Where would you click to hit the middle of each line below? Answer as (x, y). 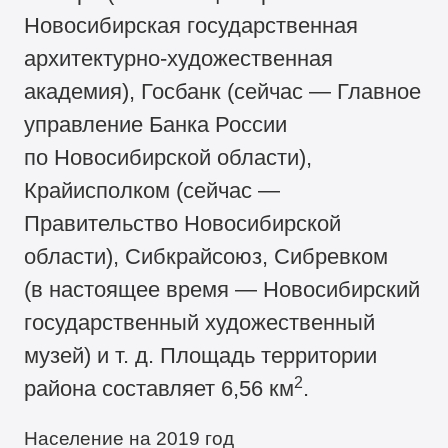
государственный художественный (200, 323)
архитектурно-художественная (179, 59)
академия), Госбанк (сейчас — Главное (223, 92)
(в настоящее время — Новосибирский (222, 290)
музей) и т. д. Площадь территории (201, 356)
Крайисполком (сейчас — (152, 191)
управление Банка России (156, 125)
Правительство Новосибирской (183, 224)
